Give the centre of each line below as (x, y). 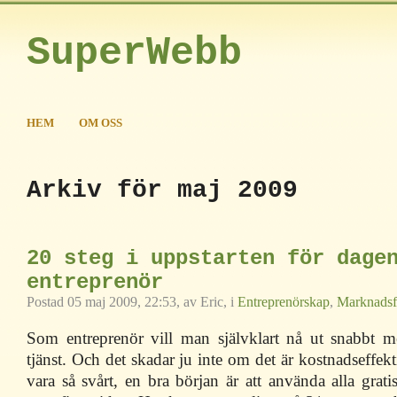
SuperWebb (134, 54)
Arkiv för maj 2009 (162, 190)
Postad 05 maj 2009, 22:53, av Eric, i (132, 302)
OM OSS (101, 123)
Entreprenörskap (284, 302)
